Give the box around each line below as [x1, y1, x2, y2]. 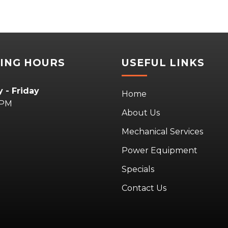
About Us [122, 108, 160, 118]
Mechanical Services [122, 127, 203, 137]
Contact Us [122, 183, 166, 193]
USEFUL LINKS [122, 56, 205, 69]
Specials [122, 164, 154, 175]
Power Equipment [122, 146, 197, 156]
